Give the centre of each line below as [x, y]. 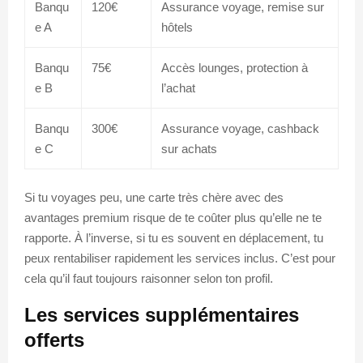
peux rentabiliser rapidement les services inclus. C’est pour [180, 258]
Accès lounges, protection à [235, 67]
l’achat [178, 88]
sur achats [189, 148]
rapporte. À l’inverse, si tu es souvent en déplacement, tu [174, 237]
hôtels [177, 27]
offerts [54, 340]
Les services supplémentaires [162, 314]
